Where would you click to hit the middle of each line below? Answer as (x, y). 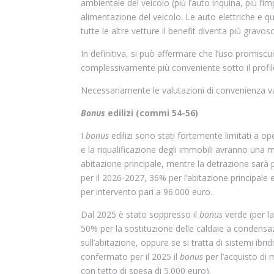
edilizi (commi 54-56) (152, 113)
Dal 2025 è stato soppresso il (140, 214)
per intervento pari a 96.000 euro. (146, 192)
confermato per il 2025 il (130, 257)
